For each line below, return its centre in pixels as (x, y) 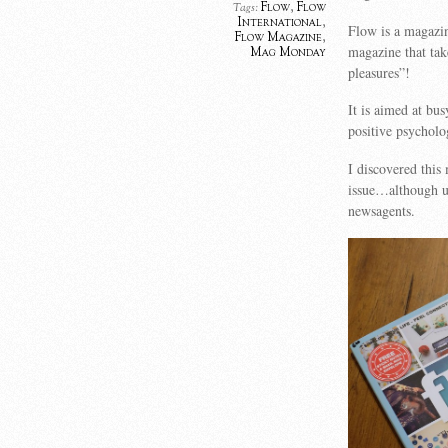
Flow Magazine (278, 38)
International (280, 23)
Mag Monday (288, 53)
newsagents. (381, 211)
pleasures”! (379, 72)
